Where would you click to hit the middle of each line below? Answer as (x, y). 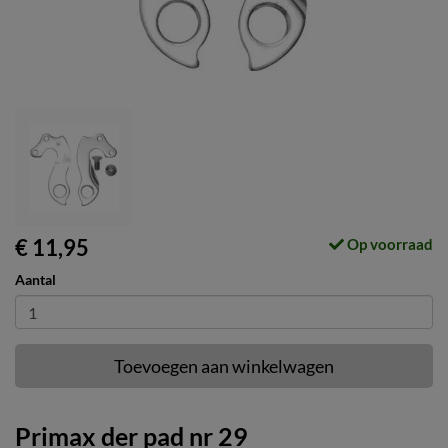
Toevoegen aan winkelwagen (224, 366)
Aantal (35, 279)
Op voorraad (388, 244)
